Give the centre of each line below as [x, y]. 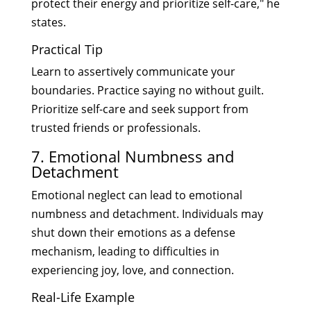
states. [48, 22]
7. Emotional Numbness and [132, 156]
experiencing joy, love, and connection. [132, 270]
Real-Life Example [83, 297]
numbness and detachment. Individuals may [147, 213]
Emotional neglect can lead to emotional [136, 195]
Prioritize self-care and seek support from [140, 109]
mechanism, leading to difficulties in [125, 251]
